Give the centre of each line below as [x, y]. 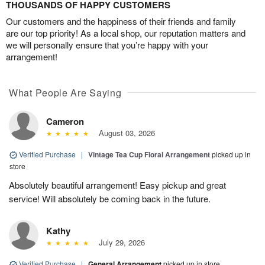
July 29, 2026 [119, 242]
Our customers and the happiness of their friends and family [121, 21]
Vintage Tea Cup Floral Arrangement [149, 154]
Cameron [65, 121]
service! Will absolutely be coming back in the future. [110, 198]
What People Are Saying [65, 92]
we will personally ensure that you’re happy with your [107, 44]
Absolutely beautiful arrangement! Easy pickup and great [117, 185]
